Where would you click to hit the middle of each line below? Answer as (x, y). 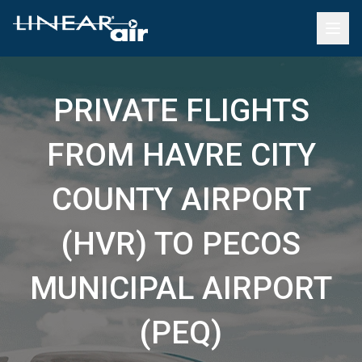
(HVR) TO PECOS (181, 244)
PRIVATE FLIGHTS (181, 111)
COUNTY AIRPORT (181, 200)
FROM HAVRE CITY (181, 155)
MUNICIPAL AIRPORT (181, 288)
